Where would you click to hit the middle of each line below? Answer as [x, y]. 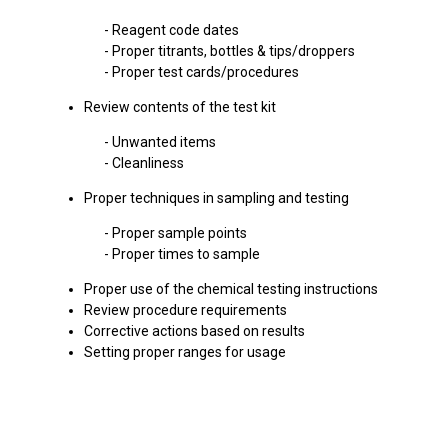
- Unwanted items [130, 142]
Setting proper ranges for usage [185, 352]
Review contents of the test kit [180, 107]
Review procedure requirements [185, 310]
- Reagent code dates [141, 30]
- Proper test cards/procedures [171, 72]
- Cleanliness [114, 163]
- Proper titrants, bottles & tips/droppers [199, 51]
